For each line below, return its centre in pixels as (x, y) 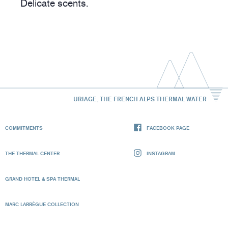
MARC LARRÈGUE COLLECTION (42, 204)
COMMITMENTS (24, 127)
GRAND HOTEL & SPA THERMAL (42, 178)
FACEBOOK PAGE (168, 127)
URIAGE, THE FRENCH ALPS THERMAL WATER (140, 99)
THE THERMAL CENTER (32, 153)
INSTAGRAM (161, 153)
